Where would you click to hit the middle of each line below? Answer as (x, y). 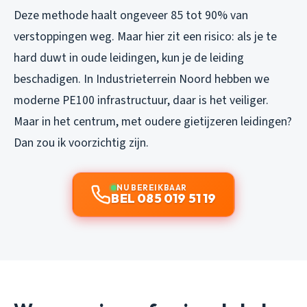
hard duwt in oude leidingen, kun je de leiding (129, 58)
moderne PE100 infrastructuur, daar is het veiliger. (141, 100)
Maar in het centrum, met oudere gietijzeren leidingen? (153, 121)
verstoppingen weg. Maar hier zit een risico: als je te (145, 36)
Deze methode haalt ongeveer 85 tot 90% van (131, 15)
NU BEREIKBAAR (152, 187)
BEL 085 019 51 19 (164, 198)
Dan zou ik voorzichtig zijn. (81, 143)
